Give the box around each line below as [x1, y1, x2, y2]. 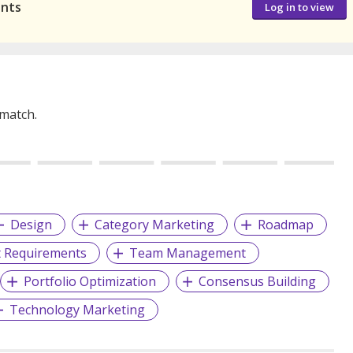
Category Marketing [95, 216, 215, 234]
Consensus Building [199, 273, 317, 291]
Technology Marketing [9, 301, 146, 319]
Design [9, 216, 52, 234]
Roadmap [258, 216, 314, 234]
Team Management [129, 244, 247, 262]
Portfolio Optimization [23, 273, 156, 291]
